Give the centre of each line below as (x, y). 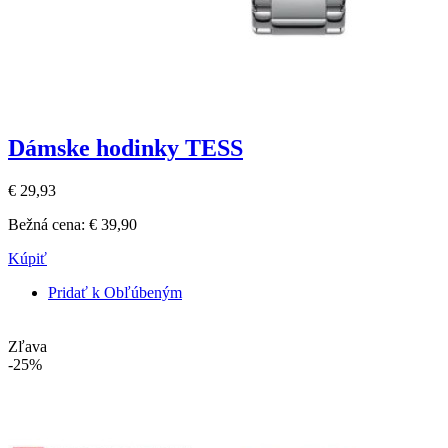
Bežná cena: (46, 225)
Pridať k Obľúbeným (115, 293)
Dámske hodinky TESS (125, 148)
